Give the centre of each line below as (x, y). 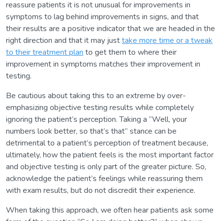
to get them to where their (130, 52)
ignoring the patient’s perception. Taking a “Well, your (96, 119)
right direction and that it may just (64, 40)
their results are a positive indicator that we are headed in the (110, 28)
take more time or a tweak (167, 40)
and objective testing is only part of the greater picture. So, (106, 166)
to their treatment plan (45, 52)
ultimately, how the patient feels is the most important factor (110, 155)
